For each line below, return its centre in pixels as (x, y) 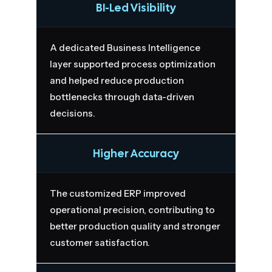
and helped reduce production (117, 80)
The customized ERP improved (117, 193)
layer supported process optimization (132, 64)
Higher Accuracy (136, 153)
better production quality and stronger (135, 226)
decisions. (72, 113)
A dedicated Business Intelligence (125, 47)
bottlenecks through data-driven (122, 97)
